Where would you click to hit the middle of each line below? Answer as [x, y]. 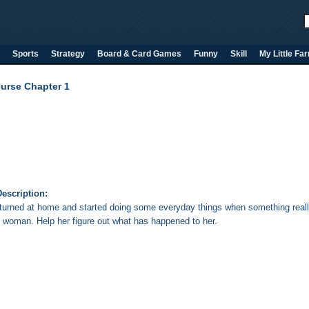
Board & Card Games [139, 54]
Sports [26, 54]
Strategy [68, 54]
